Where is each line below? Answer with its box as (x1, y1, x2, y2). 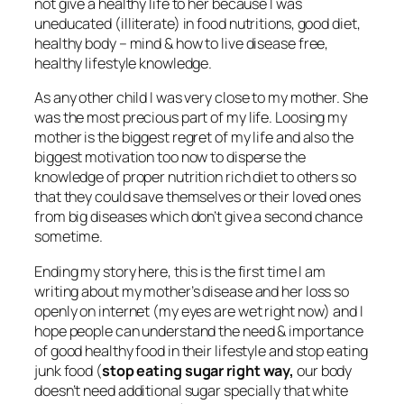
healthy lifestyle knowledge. (34, 53, 213, 74)
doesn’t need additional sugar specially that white (34, 380, 348, 400)
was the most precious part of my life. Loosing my (34, 107, 348, 128)
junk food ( (34, 360, 102, 381)
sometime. (34, 226, 104, 247)
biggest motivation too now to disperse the (34, 147, 306, 168)
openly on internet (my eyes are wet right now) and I (34, 300, 363, 321)
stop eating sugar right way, (101, 360, 298, 381)
